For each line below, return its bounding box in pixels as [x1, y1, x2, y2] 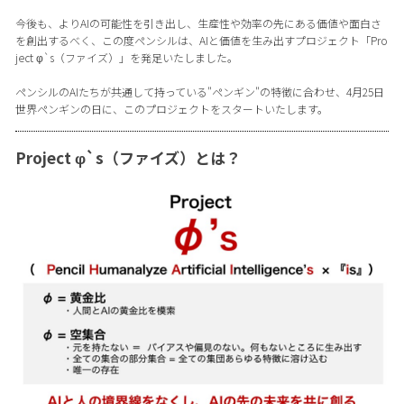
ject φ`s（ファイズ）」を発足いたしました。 [14, 49, 238, 65]
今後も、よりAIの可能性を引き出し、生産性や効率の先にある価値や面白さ [14, 14, 381, 31]
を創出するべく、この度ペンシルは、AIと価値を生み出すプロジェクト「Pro [14, 32, 388, 48]
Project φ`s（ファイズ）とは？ [14, 145, 241, 169]
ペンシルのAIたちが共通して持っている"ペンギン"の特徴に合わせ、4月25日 [14, 83, 384, 99]
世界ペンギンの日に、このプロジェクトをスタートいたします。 [14, 100, 328, 116]
